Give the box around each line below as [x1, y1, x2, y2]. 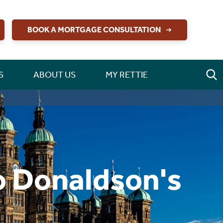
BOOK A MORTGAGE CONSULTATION [27, 25, 161, 34]
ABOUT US [33, 69, 76, 80]
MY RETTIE [105, 69, 148, 80]
